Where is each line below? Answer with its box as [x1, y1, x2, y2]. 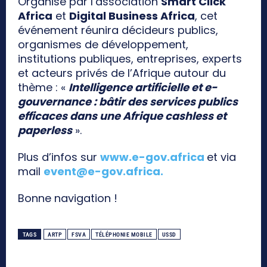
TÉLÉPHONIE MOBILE [95, 231, 153, 238]
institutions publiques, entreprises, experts [18, 51, 242, 67]
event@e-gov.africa [44, 164, 160, 179]
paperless [18, 123, 72, 138]
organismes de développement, [18, 37, 188, 52]
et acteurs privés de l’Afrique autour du [18, 66, 226, 81]
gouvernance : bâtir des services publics [18, 94, 238, 110]
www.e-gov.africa [100, 150, 204, 165]
